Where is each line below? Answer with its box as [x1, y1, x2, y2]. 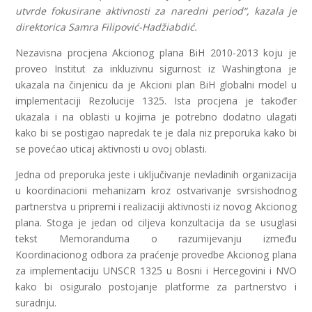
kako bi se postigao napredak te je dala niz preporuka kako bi [15, 126, 297, 139]
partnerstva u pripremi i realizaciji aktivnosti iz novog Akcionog [15, 200, 297, 213]
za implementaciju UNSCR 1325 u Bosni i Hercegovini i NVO [15, 264, 297, 277]
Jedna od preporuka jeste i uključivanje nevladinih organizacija [15, 168, 297, 181]
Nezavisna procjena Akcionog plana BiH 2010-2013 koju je [15, 46, 297, 59]
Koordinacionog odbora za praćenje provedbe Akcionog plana [15, 248, 297, 261]
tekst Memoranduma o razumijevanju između [15, 232, 297, 245]
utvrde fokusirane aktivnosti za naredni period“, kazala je [15, 4, 297, 17]
